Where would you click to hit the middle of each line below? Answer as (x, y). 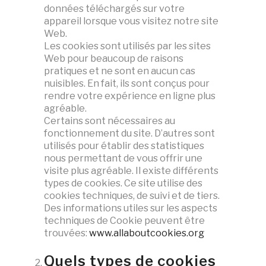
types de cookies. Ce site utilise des (123, 183)
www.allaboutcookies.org (147, 233)
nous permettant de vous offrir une (123, 158)
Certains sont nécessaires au (110, 121)
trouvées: (66, 233)
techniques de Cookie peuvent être (124, 221)
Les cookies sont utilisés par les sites (127, 46)
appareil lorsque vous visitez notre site (131, 21)
